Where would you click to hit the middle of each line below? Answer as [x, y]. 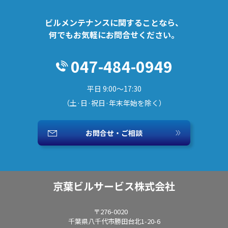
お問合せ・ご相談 [114, 133]
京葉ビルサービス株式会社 [114, 186]
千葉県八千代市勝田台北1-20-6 [114, 221]
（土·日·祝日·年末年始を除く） [114, 103]
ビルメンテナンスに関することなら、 [114, 22]
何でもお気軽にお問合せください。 [114, 35]
